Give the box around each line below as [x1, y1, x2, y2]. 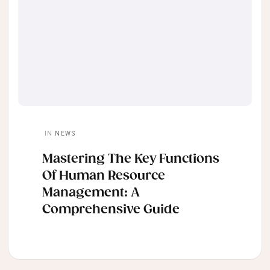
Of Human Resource [42, 169, 165, 184]
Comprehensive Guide [42, 202, 180, 218]
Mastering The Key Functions [42, 152, 219, 167]
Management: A [42, 186, 140, 201]
